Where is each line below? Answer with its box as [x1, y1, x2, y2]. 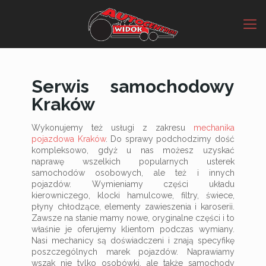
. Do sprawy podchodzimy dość [105, 134, 235, 144]
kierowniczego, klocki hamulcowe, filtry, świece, [31, 191, 235, 200]
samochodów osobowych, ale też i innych [31, 168, 235, 178]
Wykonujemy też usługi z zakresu [31, 123, 194, 132]
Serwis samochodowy [31, 76, 235, 97]
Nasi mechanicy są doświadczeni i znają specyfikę [31, 236, 235, 245]
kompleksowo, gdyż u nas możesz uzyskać [31, 145, 235, 155]
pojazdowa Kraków [31, 134, 106, 144]
